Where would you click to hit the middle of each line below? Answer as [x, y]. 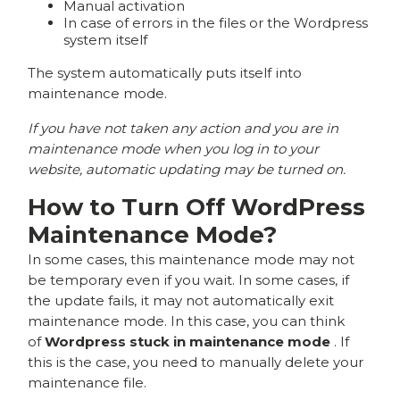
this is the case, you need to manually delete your [196, 362]
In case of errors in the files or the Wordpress [216, 22]
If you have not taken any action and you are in [183, 128]
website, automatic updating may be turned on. [187, 169]
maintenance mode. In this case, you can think [187, 321]
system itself [106, 39]
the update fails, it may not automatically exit [181, 300]
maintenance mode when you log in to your [174, 148]
